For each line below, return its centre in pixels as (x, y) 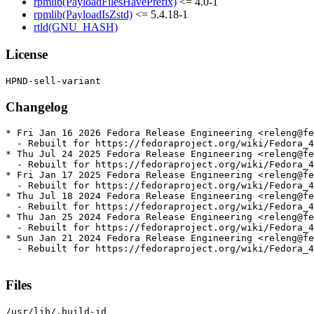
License (27, 55)
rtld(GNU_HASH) (76, 27)
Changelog (37, 107)
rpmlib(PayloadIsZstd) (83, 15)
